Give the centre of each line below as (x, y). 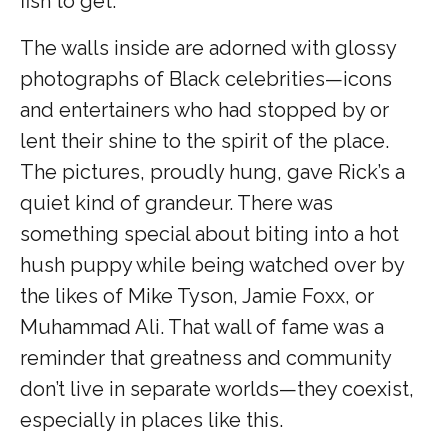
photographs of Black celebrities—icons (206, 78)
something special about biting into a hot (209, 233)
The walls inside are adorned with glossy (208, 47)
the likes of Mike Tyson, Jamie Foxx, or (197, 295)
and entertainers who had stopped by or (204, 109)
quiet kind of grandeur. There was (176, 202)
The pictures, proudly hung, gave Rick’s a (212, 171)
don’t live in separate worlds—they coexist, (217, 388)
